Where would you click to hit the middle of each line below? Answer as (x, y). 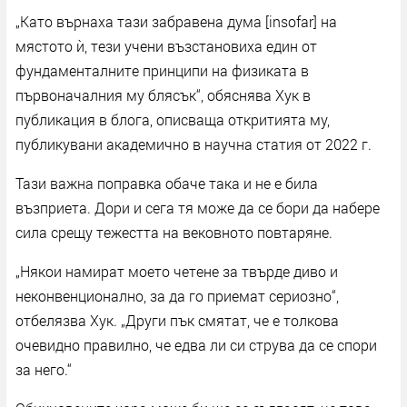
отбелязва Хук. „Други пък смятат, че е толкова (177, 320)
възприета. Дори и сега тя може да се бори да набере (198, 207)
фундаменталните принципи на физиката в (162, 70)
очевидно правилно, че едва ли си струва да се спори (196, 344)
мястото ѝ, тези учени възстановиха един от (166, 45)
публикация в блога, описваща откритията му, (173, 119)
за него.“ (44, 369)
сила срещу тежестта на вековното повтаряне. (174, 232)
